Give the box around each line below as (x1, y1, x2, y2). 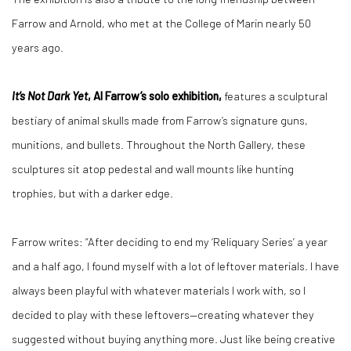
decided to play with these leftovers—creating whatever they (12, 307, 314, 321)
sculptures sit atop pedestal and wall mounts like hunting (12, 161, 294, 175)
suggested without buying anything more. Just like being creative (12, 331, 335, 346)
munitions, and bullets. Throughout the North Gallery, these (12, 137, 306, 151)
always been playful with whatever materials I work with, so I (12, 283, 306, 297)
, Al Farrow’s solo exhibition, (88, 89, 222, 103)
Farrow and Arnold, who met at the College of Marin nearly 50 (12, 16, 311, 30)
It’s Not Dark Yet (12, 89, 88, 103)
